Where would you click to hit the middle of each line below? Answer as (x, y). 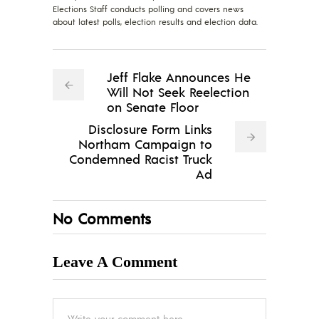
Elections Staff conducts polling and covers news (148, 9)
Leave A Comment (115, 262)
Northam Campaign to (145, 144)
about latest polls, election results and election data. (155, 22)
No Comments (102, 219)
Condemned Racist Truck (141, 159)
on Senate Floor (153, 107)
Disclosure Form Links (150, 129)
